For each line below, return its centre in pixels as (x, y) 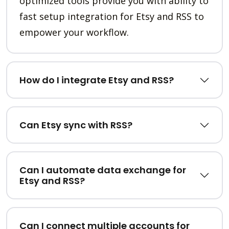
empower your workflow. (74, 32)
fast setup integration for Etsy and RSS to (112, 17)
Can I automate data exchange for (103, 170)
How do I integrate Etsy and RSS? (97, 80)
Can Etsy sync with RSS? (76, 125)
